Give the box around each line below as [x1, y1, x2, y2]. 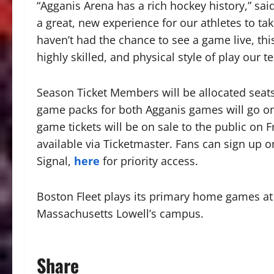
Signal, [37, 154, 74, 169]
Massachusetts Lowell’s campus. [37, 206, 204, 221]
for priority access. [100, 154, 198, 169]
